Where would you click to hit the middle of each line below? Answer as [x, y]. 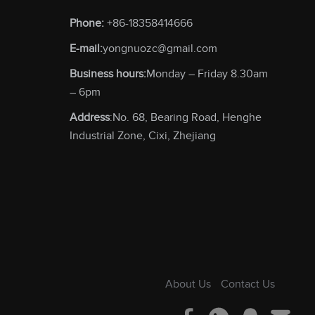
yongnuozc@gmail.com [160, 49]
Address [89, 117]
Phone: [86, 23]
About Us [188, 284]
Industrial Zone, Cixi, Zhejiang [142, 136]
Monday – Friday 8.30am [207, 74]
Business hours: [108, 74]
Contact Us [248, 284]
